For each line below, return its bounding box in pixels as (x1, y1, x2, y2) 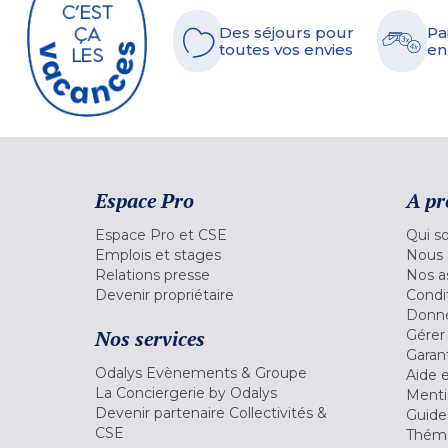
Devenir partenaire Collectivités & (95, 403, 327, 422)
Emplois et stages (95, 245, 221, 264)
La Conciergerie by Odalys (95, 383, 277, 402)
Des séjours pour (219, 22, 354, 42)
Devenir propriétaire (95, 285, 234, 304)
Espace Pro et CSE (95, 225, 227, 244)
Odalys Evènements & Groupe (95, 363, 307, 382)
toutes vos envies (219, 39, 353, 59)
